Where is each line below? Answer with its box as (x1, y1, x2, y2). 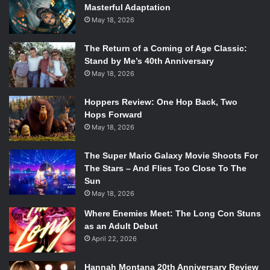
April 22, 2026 (92, 234, 137, 243)
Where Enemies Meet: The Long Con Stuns (84, 209, 261, 218)
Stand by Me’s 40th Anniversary (84, 56, 214, 66)
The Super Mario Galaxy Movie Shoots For (84, 151, 258, 160)
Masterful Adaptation (84, 2, 171, 12)
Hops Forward (84, 110, 142, 119)
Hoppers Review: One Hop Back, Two (84, 97, 237, 107)
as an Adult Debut (84, 221, 158, 231)
